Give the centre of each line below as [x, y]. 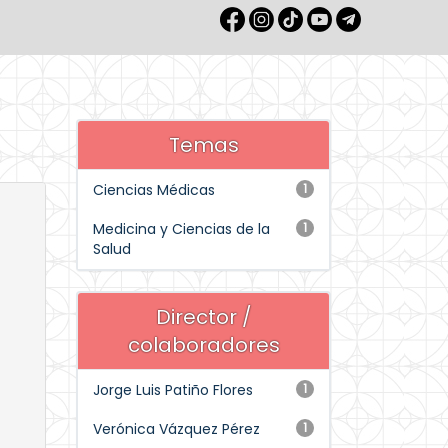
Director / [203, 317]
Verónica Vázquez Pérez [176, 429]
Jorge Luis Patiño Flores [173, 390]
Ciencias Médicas [154, 190]
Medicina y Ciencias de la [181, 229]
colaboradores [203, 345]
